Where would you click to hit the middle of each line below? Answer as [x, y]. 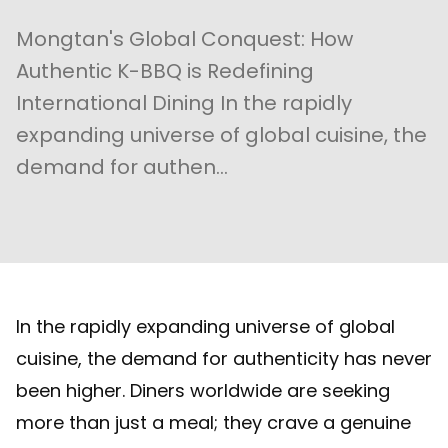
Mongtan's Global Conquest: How [184, 39]
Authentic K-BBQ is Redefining [165, 71]
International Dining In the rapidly [184, 103]
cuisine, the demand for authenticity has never [224, 358]
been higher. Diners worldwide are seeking [203, 390]
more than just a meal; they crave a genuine [213, 422]
